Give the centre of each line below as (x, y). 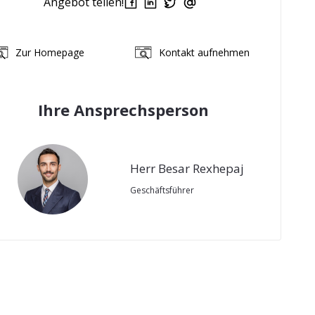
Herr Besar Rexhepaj (187, 169)
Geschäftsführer (162, 191)
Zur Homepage (50, 52)
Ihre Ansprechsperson (123, 110)
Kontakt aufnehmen (204, 52)
